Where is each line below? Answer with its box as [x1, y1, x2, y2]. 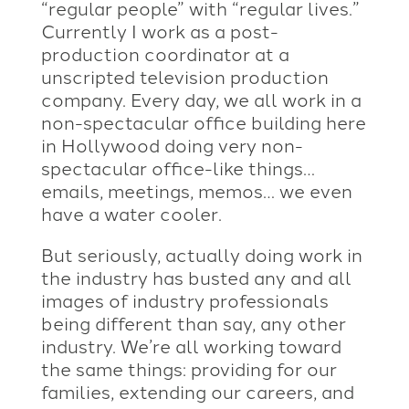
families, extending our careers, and [40, 377, 354, 404]
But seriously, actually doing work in [40, 240, 362, 267]
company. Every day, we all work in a [40, 85, 362, 111]
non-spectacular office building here [40, 108, 366, 134]
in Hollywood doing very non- [40, 131, 303, 157]
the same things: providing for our [40, 354, 337, 381]
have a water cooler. [40, 199, 222, 225]
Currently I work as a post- [40, 16, 278, 43]
